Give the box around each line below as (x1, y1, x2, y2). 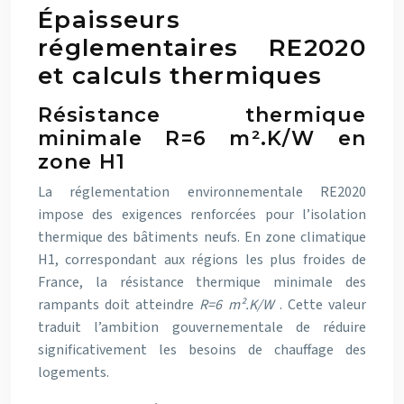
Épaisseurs (38, 5, 181, 34)
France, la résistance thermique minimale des (38, 272, 366, 292)
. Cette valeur (279, 295, 367, 315)
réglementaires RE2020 (38, 33, 366, 62)
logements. (38, 363, 109, 382)
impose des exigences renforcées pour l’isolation (38, 205, 366, 225)
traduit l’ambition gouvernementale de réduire (38, 317, 366, 337)
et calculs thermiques (38, 61, 323, 90)
